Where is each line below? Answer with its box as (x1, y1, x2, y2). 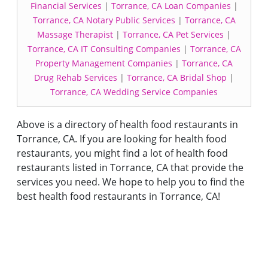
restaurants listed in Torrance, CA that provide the (17, 161, 243, 174)
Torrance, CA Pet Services (123, 29, 224, 40)
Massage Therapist (37, 29, 113, 40)
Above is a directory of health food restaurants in (17, 118, 238, 131)
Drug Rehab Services (34, 72, 117, 83)
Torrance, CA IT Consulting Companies (27, 43, 181, 54)
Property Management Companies (35, 57, 172, 69)
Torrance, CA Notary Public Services (32, 14, 175, 26)
